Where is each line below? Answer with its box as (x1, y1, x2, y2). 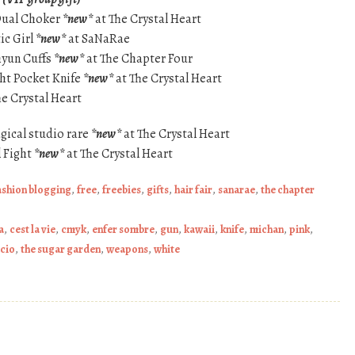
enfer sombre (92, 222, 155, 238)
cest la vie (10, 222, 55, 238)
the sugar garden (21, 242, 101, 258)
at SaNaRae (66, 30, 130, 48)
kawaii (184, 222, 215, 238)
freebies (102, 182, 141, 198)
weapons (106, 242, 148, 258)
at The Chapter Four (84, 50, 193, 68)
